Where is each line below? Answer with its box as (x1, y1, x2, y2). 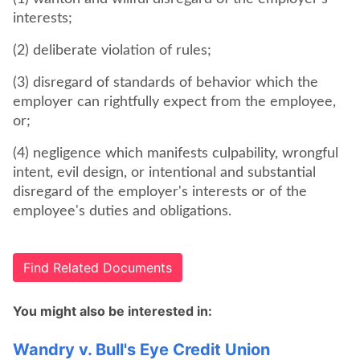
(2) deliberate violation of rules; (13, 43, 211, 58)
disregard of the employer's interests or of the (13, 185, 307, 199)
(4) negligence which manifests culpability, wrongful (13, 146, 338, 161)
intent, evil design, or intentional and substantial (13, 166, 316, 180)
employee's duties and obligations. (13, 204, 231, 219)
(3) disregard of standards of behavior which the (13, 76, 318, 90)
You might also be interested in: (13, 303, 212, 319)
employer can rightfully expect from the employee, (13, 95, 336, 109)
